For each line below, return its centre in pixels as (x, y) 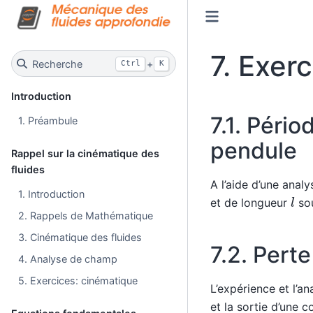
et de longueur (250, 202)
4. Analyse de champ (68, 259)
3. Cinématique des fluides (80, 237)
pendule (253, 151)
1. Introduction (52, 194)
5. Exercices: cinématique (78, 280)
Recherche (57, 64)
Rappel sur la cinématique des (85, 153)
